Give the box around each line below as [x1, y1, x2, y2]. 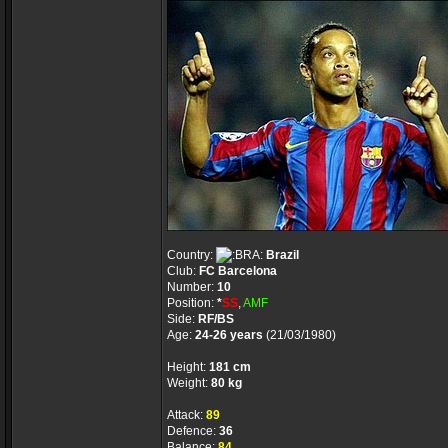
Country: [167, 248, 216, 262]
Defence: [167, 424, 219, 438]
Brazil [266, 248, 299, 262]
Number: [167, 280, 217, 294]
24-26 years [195, 328, 263, 342]
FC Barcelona [199, 264, 277, 278]
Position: [167, 296, 217, 310]
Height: [167, 360, 209, 374]
